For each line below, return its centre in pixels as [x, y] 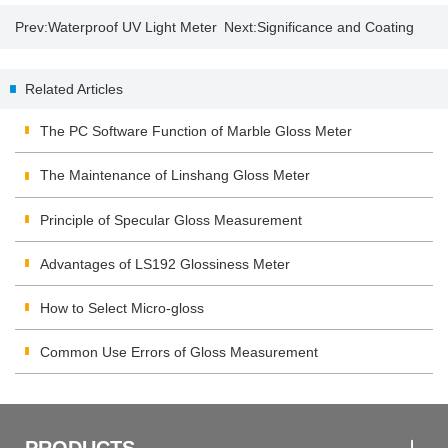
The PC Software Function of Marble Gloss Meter [196, 131]
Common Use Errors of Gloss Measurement [179, 351]
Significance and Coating [335, 27]
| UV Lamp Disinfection [87, 71]
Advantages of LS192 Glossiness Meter [165, 263]
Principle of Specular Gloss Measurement [171, 219]
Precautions [52, 115]
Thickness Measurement [302, 71]
